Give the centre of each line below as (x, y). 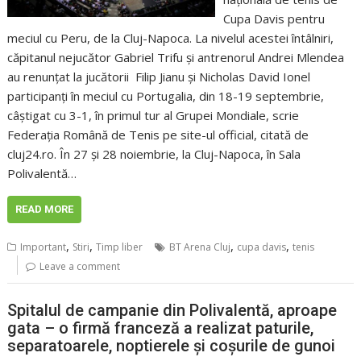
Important (44, 247)
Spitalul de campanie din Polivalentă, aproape (172, 311)
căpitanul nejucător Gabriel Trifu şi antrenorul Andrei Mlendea (176, 57)
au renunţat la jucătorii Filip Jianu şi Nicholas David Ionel (159, 76)
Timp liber (120, 247)
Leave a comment (80, 266)
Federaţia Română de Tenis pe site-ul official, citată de (158, 134)
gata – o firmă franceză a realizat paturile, (161, 328)
